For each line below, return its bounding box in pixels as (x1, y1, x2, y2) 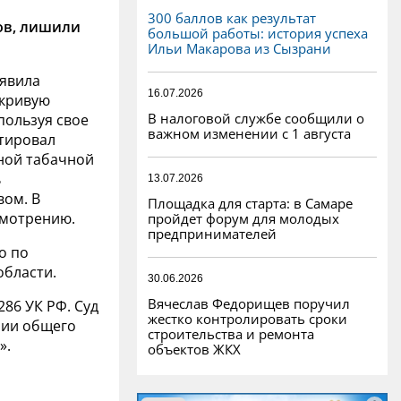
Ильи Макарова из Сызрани (148, 38, 331, 57)
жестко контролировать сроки (148, 309, 347, 328)
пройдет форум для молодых (148, 209, 339, 227)
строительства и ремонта (148, 324, 314, 343)
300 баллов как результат (148, 8, 316, 27)
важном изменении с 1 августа (148, 124, 351, 142)
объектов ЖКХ (148, 339, 241, 358)
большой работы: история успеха (148, 23, 368, 42)
